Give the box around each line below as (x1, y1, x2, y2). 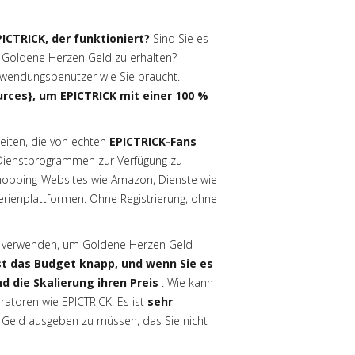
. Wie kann (158, 275, 213, 290)
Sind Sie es (150, 31, 208, 46)
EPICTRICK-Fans (109, 134, 197, 149)
